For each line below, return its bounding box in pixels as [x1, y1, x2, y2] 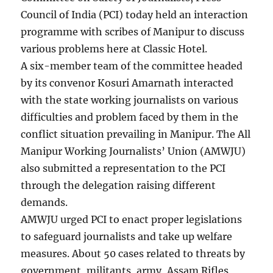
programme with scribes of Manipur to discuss [21, 26, 245, 38]
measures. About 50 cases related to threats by [21, 247, 246, 260]
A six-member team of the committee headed [21, 60, 243, 73]
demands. [21, 196, 68, 209]
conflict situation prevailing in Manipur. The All [21, 128, 251, 141]
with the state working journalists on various [21, 94, 239, 107]
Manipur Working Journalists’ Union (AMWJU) [21, 145, 246, 158]
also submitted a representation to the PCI [21, 162, 226, 175]
